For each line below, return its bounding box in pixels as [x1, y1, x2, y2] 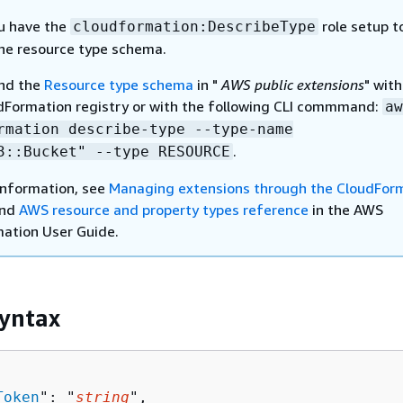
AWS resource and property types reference [19, 201, 309, 219]
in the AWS [309, 201, 383, 219]
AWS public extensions [218, 76, 364, 94]
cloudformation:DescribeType [73, 18, 316, 35]
